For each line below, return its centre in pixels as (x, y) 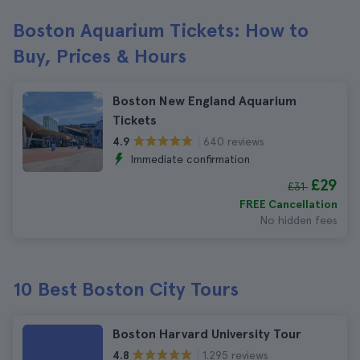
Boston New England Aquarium (205, 101)
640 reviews (234, 141)
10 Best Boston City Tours (126, 289)
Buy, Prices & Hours (100, 56)
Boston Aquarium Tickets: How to (161, 30)
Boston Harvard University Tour (207, 334)
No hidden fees (299, 220)
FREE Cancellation (288, 204)
